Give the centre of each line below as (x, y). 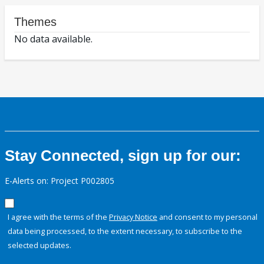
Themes (35, 22)
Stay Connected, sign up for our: (123, 156)
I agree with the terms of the (58, 217)
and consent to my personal (207, 217)
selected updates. (39, 245)
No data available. (53, 39)
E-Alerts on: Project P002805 (60, 181)
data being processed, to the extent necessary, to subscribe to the (125, 231)
